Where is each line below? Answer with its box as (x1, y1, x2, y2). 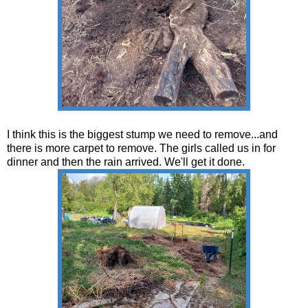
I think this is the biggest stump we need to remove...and (7, 128, 278, 140)
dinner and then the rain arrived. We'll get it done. (7, 155, 245, 168)
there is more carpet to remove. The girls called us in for (7, 142, 276, 154)
